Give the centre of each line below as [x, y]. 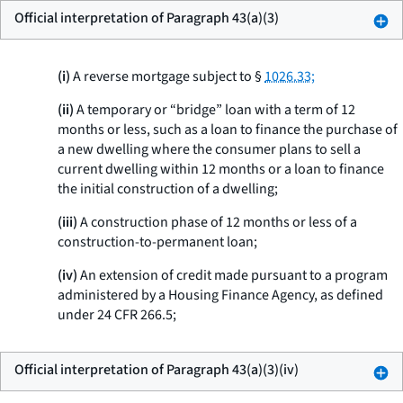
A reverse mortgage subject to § [167, 76]
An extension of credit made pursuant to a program [233, 275]
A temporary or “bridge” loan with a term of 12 [215, 110]
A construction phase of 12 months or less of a [217, 222]
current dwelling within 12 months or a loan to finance [221, 169]
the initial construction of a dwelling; [168, 189]
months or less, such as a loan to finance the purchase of [228, 130]
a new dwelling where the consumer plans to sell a [209, 149]
